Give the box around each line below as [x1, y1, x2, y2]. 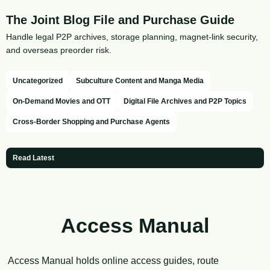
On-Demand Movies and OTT [13, 97, 110, 105]
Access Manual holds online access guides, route [8, 256, 219, 266]
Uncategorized [13, 77, 63, 85]
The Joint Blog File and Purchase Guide [6, 13, 234, 27]
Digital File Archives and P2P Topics [124, 97, 246, 105]
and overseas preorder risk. [6, 46, 111, 55]
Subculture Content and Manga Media [76, 77, 204, 85]
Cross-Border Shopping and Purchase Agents [13, 118, 170, 126]
